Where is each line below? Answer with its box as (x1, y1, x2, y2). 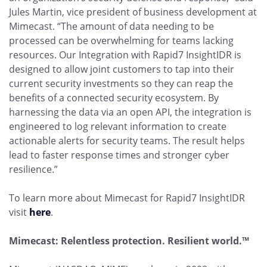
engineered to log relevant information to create (9, 120, 226, 133)
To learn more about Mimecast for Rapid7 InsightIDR (9, 191, 245, 204)
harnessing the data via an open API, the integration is (9, 105, 252, 119)
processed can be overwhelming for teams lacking (9, 34, 234, 47)
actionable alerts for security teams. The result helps (9, 134, 245, 147)
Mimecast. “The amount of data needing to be (9, 20, 214, 33)
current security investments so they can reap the (9, 77, 233, 90)
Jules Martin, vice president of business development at (9, 5, 257, 18)
